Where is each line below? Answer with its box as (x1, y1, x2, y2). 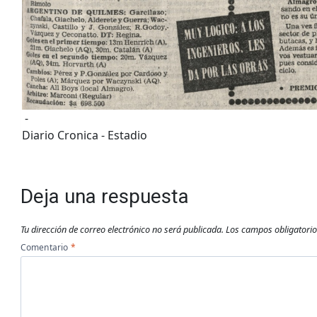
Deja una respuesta (20, 185, 189, 209)
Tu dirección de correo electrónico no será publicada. (20, 222, 224, 236)
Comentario (20, 241, 70, 253)
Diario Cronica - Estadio (21, 127, 147, 144)
